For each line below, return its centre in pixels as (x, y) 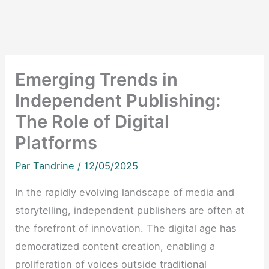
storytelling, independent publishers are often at (130, 210)
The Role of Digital (92, 122)
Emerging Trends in (97, 80)
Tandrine (56, 166)
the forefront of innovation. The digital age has (126, 228)
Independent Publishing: (118, 101)
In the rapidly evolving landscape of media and (125, 192)
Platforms (56, 143)
